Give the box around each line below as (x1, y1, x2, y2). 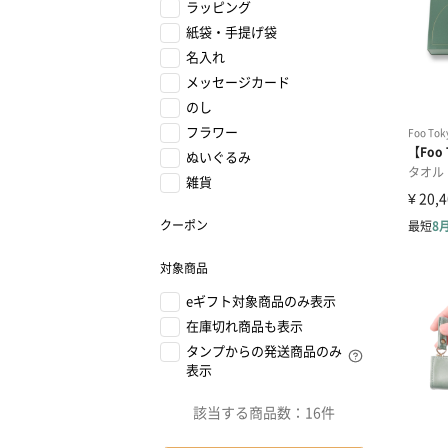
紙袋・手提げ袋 (186, 22, 277, 41)
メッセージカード (186, 72, 290, 91)
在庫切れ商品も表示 (186, 316, 303, 335)
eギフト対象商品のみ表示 (186, 291, 336, 310)
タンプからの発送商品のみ (186, 341, 342, 360)
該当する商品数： (193, 402, 305, 422)
